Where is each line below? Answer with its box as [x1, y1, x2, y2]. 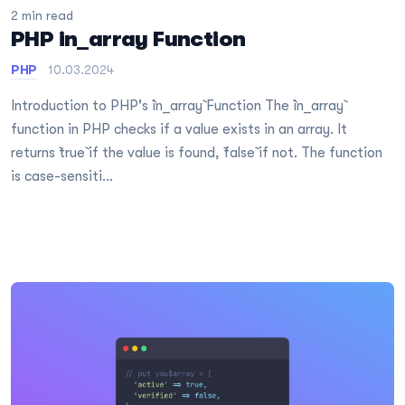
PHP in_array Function [11, 26, 246, 52]
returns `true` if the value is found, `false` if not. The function [11, 145, 382, 162]
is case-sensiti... [11, 168, 113, 185]
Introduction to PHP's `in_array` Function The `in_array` [11, 98, 344, 115]
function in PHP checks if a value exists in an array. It [11, 121, 347, 138]
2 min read [11, 8, 73, 24]
